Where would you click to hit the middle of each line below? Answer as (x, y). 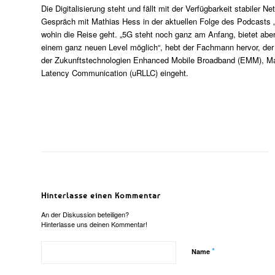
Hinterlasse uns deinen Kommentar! (94, 224)
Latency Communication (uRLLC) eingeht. (115, 73)
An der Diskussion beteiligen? (85, 215)
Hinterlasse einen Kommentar (101, 196)
